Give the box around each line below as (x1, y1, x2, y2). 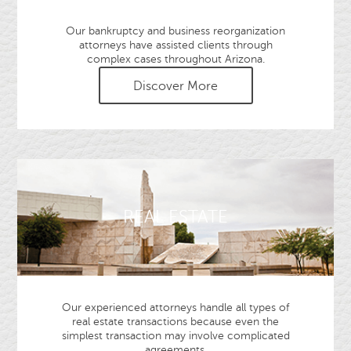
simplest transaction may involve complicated (61, 330, 290, 342)
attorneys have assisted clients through (78, 38, 273, 51)
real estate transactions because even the (72, 316, 279, 327)
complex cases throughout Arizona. (86, 52, 265, 65)
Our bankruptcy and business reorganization (66, 24, 285, 37)
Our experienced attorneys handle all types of (62, 302, 289, 313)
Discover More (133, 78, 218, 93)
